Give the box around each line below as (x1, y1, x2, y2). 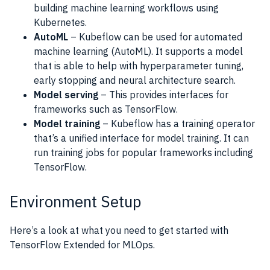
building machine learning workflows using (34, 1, 219, 14)
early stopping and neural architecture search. (34, 74, 236, 86)
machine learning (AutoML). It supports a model (34, 45, 243, 57)
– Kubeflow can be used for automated (71, 30, 242, 43)
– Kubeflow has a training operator (100, 117, 255, 130)
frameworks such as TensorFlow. (34, 102, 178, 115)
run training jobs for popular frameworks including (34, 146, 253, 159)
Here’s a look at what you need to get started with (10, 224, 228, 236)
